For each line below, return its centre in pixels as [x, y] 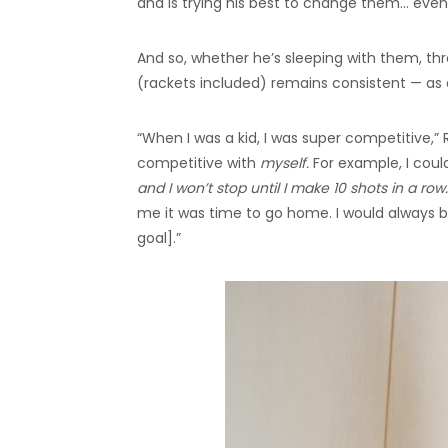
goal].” [159, 237]
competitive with [198, 162]
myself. [284, 162]
